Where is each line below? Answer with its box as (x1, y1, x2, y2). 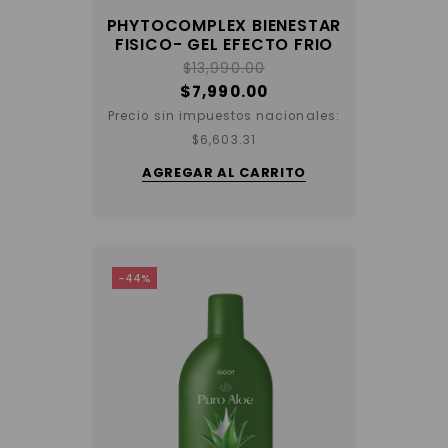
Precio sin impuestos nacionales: (108, 108, 340, 125)
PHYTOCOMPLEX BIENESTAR (106, 14, 342, 38)
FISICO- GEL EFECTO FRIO (114, 33, 334, 57)
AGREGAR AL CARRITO (142, 163, 306, 183)
